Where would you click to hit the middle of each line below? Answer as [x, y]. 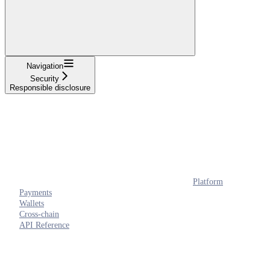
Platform [208, 181]
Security [45, 78]
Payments [36, 192]
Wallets [32, 203]
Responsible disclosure [50, 87]
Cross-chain [39, 214]
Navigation [45, 66]
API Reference [44, 225]
